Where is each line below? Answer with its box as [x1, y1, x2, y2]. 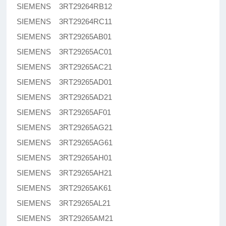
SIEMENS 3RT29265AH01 [17, 153, 112, 162]
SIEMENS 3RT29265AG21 [17, 123, 113, 132]
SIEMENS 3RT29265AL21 [17, 199, 111, 208]
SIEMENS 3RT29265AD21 [17, 93, 112, 102]
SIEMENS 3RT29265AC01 [17, 47, 112, 56]
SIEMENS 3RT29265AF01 [17, 108, 111, 117]
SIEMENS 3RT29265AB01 [17, 32, 112, 41]
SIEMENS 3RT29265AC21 [17, 63, 112, 72]
